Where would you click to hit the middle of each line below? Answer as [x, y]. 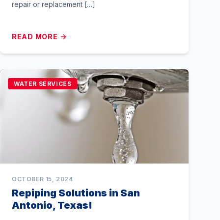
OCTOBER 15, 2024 [42, 179]
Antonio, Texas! [52, 205]
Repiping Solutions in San [76, 193]
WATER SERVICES [43, 84]
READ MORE [35, 37]
